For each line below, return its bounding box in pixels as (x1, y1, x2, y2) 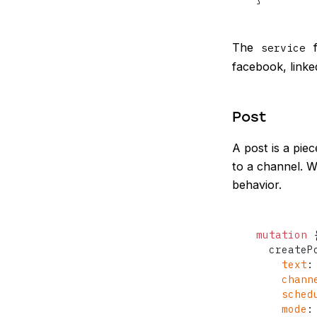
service (261, 41, 306, 55)
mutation (256, 227, 308, 241)
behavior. (232, 178, 282, 192)
